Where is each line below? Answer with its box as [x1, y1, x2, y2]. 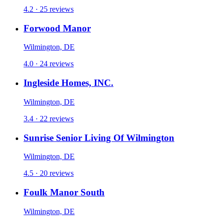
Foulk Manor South [24, 187, 105, 198]
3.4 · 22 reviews [24, 114, 74, 123]
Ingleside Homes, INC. [24, 78, 113, 88]
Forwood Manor [24, 23, 91, 33]
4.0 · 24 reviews [24, 59, 74, 68]
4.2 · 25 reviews [24, 5, 74, 13]
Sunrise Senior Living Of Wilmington [24, 132, 174, 143]
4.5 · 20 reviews [24, 169, 74, 178]
